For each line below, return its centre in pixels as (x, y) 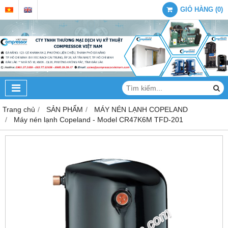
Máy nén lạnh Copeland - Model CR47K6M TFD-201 (98, 120)
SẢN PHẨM (65, 110)
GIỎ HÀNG (197, 10)
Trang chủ (19, 110)
